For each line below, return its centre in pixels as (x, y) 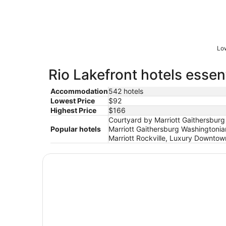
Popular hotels (76, 129)
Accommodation (79, 91)
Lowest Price (73, 100)
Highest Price (73, 110)
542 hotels (126, 91)
